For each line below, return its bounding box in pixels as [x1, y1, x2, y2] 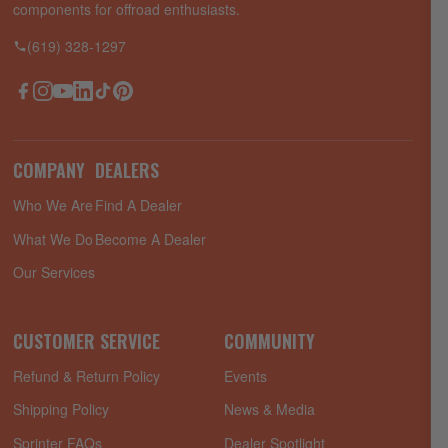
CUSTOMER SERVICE [13, 327, 160, 354]
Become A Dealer [95, 228, 206, 249]
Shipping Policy [13, 399, 109, 420]
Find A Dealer [95, 195, 182, 216]
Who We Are [13, 195, 93, 216]
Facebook [21, 82, 88, 96]
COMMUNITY [224, 327, 315, 354]
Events [224, 365, 267, 386]
